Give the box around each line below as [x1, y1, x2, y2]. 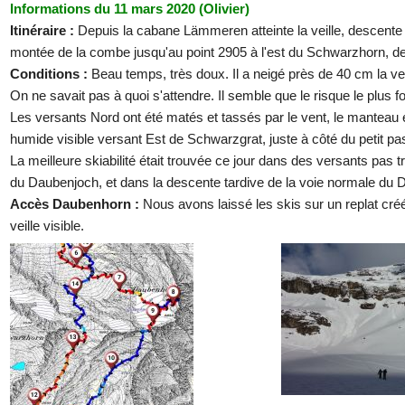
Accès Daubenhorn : [10, 195, 143, 212]
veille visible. [10, 217, 84, 233]
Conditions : [10, 65, 91, 81]
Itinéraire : [10, 22, 78, 38]
